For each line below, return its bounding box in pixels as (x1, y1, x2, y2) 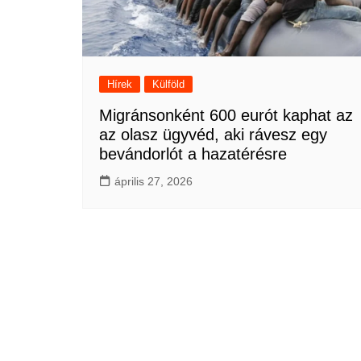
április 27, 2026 (114, 174, 193, 188)
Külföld (152, 77, 185, 90)
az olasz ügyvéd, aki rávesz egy (99, 125, 327, 143)
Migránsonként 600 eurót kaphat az (99, 106, 353, 124)
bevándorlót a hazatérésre (99, 144, 287, 163)
